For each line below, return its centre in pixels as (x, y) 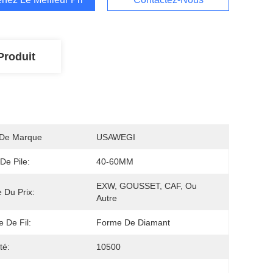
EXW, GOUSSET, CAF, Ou (147, 186)
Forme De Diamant (133, 222)
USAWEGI (116, 137)
